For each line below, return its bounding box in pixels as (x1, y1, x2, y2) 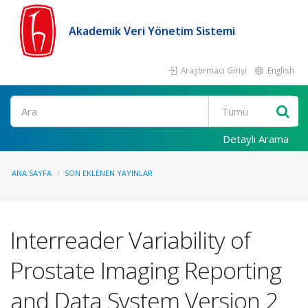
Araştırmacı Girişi (179, 65, 247, 76)
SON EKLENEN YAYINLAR (65, 168, 153, 178)
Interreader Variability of (10, 224, 250, 256)
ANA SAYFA (12, 168, 52, 178)
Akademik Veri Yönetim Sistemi (69, 23, 235, 38)
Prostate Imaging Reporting (10, 254, 281, 286)
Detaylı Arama (223, 132, 289, 146)
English (265, 65, 294, 76)
